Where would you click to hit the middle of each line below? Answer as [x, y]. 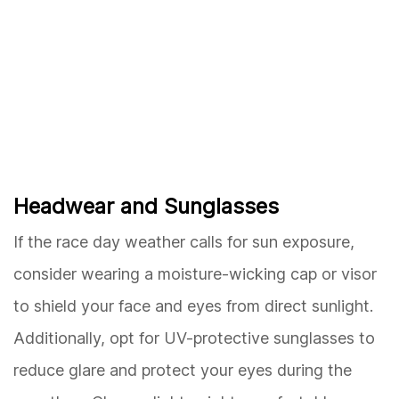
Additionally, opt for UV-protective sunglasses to [194, 338]
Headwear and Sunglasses [146, 206]
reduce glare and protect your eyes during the [183, 370]
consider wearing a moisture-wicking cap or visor [195, 273]
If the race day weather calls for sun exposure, [184, 241]
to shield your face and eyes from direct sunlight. [193, 305]
